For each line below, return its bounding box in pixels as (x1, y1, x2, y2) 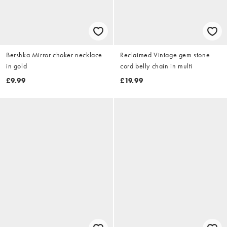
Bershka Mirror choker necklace (6, 50, 102, 60)
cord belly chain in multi (120, 61, 193, 71)
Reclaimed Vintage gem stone (120, 50, 210, 60)
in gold (6, 61, 27, 71)
